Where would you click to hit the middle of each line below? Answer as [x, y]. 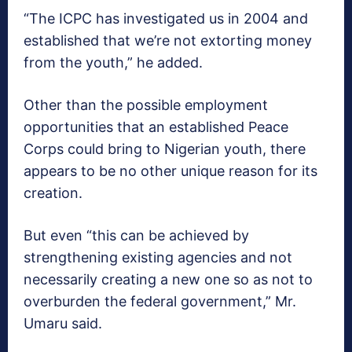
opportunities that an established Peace [156, 127]
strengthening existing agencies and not [158, 258]
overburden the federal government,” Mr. [160, 302]
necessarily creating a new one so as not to [168, 280]
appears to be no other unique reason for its [170, 171]
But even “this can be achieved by [136, 236]
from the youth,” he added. [113, 63]
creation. [53, 193]
